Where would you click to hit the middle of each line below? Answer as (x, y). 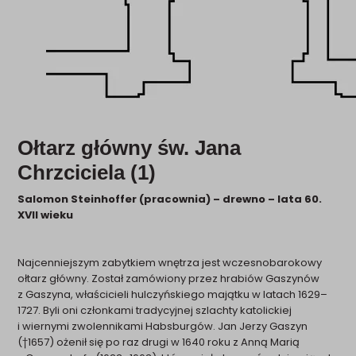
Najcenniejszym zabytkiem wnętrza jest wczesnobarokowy (170, 262)
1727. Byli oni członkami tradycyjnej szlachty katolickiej (155, 310)
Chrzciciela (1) (87, 172)
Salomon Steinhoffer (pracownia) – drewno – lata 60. (170, 199)
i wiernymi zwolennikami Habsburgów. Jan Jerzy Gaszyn (163, 326)
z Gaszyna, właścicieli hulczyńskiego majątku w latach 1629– (173, 294)
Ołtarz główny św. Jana (130, 148)
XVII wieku (46, 215)
